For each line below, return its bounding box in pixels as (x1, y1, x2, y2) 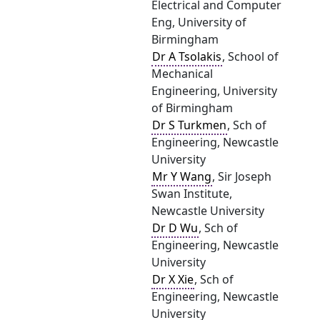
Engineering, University (151, 83, 277, 99)
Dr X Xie (152, 271, 194, 287)
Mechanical (151, 66, 213, 81)
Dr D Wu (152, 220, 198, 236)
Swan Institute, (151, 186, 232, 201)
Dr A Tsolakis (152, 49, 221, 64)
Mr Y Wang (152, 169, 211, 184)
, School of (222, 49, 279, 64)
